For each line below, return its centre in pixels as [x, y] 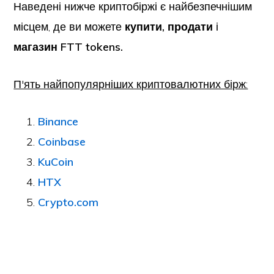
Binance [58, 121]
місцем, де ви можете [69, 27]
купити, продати [169, 27]
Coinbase [62, 142]
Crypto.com [68, 202]
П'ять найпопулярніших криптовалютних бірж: [131, 84]
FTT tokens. [92, 47]
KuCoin [56, 162]
